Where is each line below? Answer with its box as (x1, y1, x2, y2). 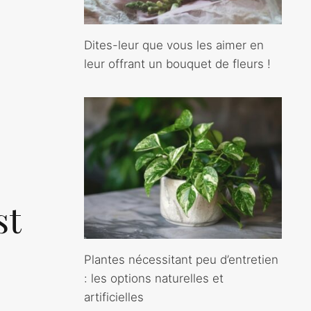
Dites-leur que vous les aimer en (84, 38, 264, 53)
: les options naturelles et (84, 271, 224, 285)
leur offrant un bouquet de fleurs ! (84, 57, 271, 72)
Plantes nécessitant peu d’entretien (84, 252, 278, 267)
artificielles (84, 289, 144, 304)
